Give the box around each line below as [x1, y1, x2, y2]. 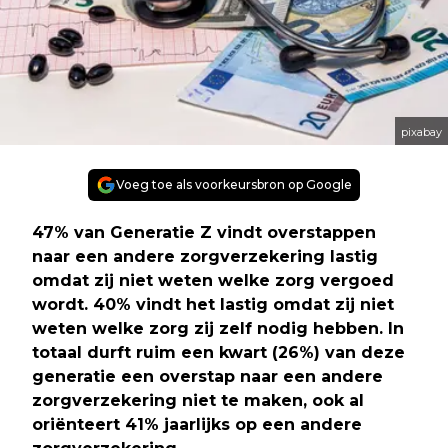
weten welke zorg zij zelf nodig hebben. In [32, 318, 404, 338]
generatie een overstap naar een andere [32, 366, 383, 386]
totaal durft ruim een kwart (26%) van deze [32, 342, 405, 362]
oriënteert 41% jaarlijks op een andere [32, 414, 362, 434]
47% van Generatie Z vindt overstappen [32, 222, 376, 242]
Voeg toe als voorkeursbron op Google [116, 176, 352, 192]
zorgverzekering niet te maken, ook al [32, 390, 364, 410]
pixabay [401, 124, 442, 139]
